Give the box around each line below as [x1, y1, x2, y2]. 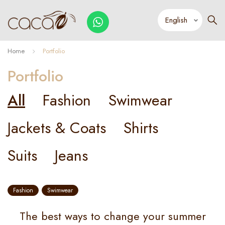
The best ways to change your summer [19, 208, 206, 224]
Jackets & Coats [8, 117, 106, 139]
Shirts [124, 117, 158, 139]
